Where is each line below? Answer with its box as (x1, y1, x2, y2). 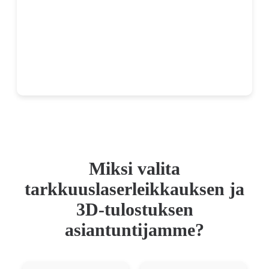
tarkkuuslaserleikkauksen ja (25, 178, 244, 199)
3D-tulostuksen (76, 199, 193, 219)
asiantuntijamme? (65, 219, 204, 240)
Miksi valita (89, 158, 180, 178)
